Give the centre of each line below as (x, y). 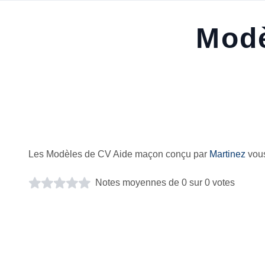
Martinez (227, 154)
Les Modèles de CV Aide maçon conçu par (119, 154)
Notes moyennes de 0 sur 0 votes (165, 182)
